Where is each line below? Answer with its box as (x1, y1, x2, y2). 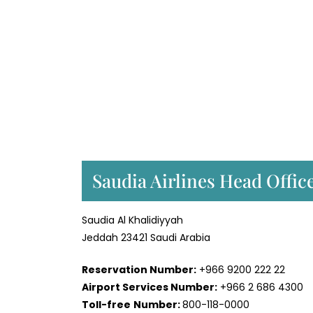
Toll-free (82, 297, 131, 312)
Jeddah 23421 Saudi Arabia (82, 230, 210, 245)
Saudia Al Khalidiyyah (82, 212, 183, 227)
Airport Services (82, 279, 168, 294)
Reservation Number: (82, 262, 196, 277)
